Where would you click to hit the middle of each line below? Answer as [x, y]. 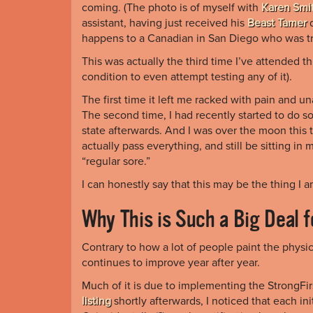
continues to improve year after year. [171, 262]
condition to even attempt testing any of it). [187, 77]
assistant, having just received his [165, 23]
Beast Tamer [277, 23]
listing [96, 301]
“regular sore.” [116, 161]
